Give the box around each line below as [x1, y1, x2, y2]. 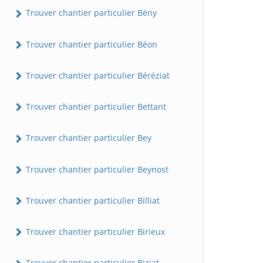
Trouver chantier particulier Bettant [23, 101, 166, 113]
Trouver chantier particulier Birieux [23, 226, 165, 238]
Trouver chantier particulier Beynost [23, 163, 168, 175]
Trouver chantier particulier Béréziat [23, 69, 170, 81]
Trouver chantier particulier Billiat [23, 194, 160, 206]
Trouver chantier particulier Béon [23, 38, 157, 50]
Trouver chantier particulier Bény [23, 7, 157, 19]
